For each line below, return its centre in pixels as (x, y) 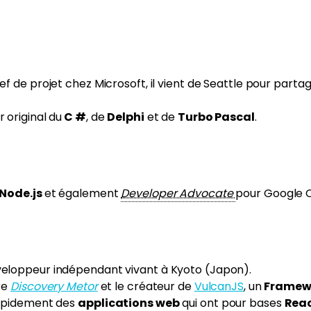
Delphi (126, 117)
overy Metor (65, 286)
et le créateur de (146, 286)
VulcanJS (219, 286)
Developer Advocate (178, 193)
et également (83, 193)
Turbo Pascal (216, 117)
